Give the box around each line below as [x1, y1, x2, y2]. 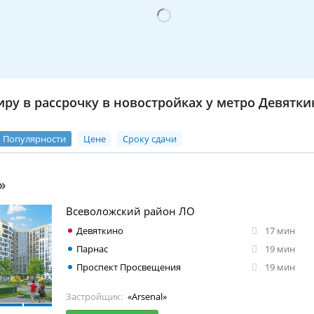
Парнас [76, 242, 108, 255]
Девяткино [76, 224, 123, 237]
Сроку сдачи [123, 132, 177, 145]
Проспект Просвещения [76, 260, 181, 273]
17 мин [264, 224, 295, 237]
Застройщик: [66, 289, 123, 303]
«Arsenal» [127, 289, 167, 303]
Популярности [2, 132, 66, 145]
